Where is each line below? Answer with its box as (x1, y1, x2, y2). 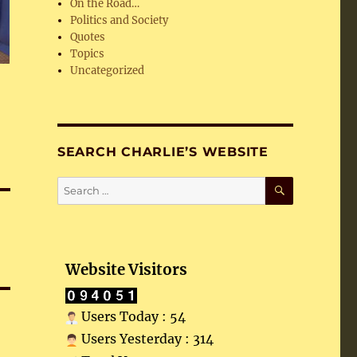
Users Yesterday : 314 (77, 331, 214, 347)
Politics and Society (70, 14, 169, 27)
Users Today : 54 (77, 308, 186, 324)
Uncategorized (70, 64, 145, 77)
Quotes (70, 30, 106, 44)
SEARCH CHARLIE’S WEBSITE (57, 144, 269, 159)
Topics (70, 47, 105, 61)
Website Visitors (65, 261, 187, 279)
